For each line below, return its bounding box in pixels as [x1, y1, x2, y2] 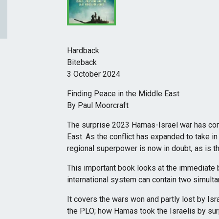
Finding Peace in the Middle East [67, 89, 180, 98]
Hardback [67, 46, 100, 55]
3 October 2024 [67, 69, 121, 79]
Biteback [67, 58, 97, 67]
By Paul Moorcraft [67, 101, 129, 110]
